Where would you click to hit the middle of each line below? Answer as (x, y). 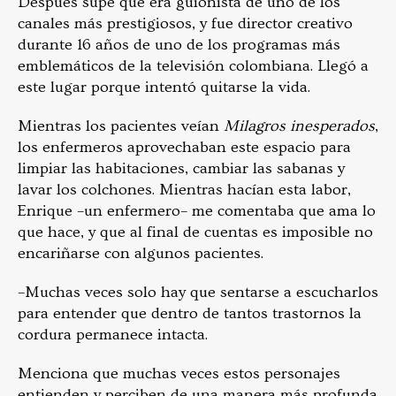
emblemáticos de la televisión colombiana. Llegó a (193, 66)
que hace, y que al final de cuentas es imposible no (195, 232)
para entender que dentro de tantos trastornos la (190, 314)
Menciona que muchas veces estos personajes (179, 374)
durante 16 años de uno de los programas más (179, 45)
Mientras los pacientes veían (121, 126)
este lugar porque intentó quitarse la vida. (164, 88)
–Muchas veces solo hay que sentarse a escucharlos (198, 293)
